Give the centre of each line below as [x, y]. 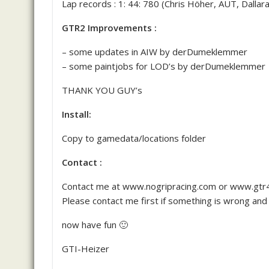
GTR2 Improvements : [109, 28]
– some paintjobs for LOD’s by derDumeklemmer [164, 66]
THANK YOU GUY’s [102, 90]
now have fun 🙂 [95, 225]
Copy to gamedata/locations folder [134, 138]
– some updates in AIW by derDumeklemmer [155, 52]
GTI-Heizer [86, 249]
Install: [77, 114]
